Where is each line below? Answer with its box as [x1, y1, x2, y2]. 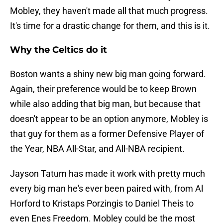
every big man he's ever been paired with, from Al [10, 183, 203, 194]
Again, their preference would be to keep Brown [10, 84, 197, 95]
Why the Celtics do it [10, 44, 107, 56]
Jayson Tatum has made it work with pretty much [10, 168, 205, 179]
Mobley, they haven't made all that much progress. [10, 5, 208, 16]
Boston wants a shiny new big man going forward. [10, 69, 206, 80]
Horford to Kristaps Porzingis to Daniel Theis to [10, 198, 194, 209]
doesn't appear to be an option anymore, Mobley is [10, 113, 208, 124]
